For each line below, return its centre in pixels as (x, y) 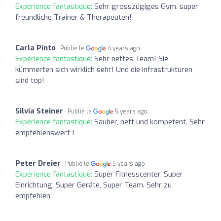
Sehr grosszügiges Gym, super (146, 6)
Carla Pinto (36, 48)
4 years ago (124, 48)
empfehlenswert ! (45, 132)
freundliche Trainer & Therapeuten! (74, 17)
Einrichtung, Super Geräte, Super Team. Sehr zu (93, 185)
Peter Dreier (38, 163)
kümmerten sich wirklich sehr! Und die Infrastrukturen (104, 69)
